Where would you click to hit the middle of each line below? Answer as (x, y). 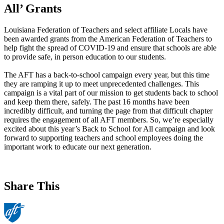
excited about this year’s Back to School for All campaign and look (109, 128)
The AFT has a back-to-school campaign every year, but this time (107, 74)
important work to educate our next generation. (78, 146)
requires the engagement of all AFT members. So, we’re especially (109, 119)
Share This (32, 186)
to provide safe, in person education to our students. (85, 56)
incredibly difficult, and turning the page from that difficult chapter (108, 110)
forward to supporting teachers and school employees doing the (103, 137)
